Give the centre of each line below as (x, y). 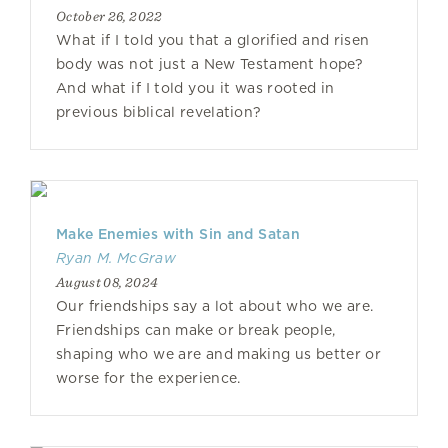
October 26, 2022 (109, 16)
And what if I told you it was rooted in (195, 88)
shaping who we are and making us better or (218, 354)
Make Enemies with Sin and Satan (178, 234)
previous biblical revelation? (159, 112)
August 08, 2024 (107, 282)
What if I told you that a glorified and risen (213, 40)
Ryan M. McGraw (116, 258)
